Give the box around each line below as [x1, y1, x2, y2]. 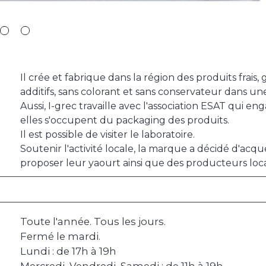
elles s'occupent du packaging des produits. [20, 115, 229, 126]
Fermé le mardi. [20, 230, 100, 243]
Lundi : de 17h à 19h [20, 245, 116, 258]
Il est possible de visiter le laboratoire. [20, 129, 195, 141]
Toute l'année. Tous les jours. [20, 216, 166, 228]
